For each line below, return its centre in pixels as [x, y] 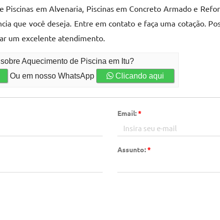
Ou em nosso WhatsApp [52, 76]
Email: [128, 113]
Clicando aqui [139, 76]
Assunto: [132, 149]
